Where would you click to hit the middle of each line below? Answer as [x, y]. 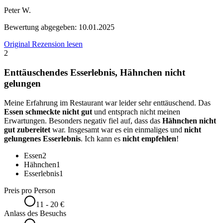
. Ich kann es [102, 138]
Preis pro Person [30, 190]
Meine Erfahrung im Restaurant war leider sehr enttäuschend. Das [107, 103]
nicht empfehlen [149, 138]
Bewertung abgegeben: [41, 27]
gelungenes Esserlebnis [42, 138]
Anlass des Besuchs [35, 213]
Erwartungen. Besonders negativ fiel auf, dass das [83, 120]
